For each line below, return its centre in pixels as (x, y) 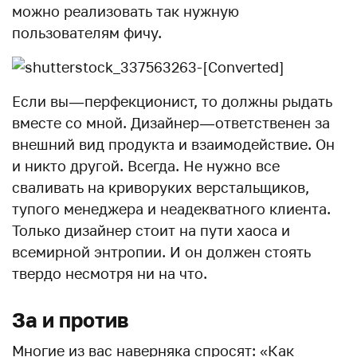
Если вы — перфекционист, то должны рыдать (172, 101)
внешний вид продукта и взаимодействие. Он (173, 144)
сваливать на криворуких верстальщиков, (161, 187)
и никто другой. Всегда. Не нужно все (146, 166)
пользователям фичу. (87, 33)
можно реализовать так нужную (126, 11)
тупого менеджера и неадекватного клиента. (171, 209)
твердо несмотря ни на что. (110, 273)
